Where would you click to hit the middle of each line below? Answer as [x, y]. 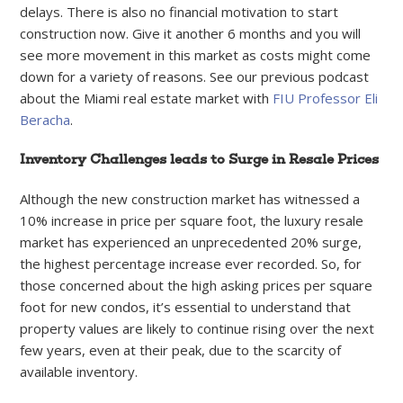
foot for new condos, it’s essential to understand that [186, 306]
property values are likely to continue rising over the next [197, 328]
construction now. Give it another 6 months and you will [191, 33]
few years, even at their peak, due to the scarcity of [181, 349]
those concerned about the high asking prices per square [197, 285]
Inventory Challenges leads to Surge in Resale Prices [200, 159]
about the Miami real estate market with [147, 98]
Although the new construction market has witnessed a [190, 198]
